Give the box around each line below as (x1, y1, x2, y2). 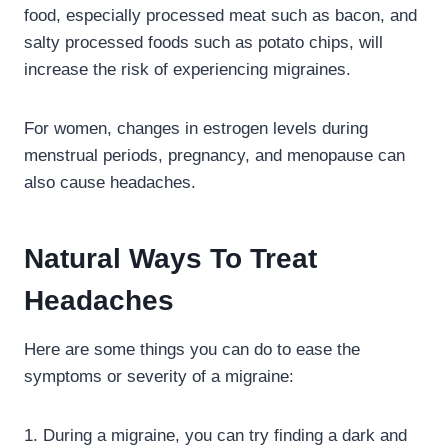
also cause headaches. (24, 172, 196, 192)
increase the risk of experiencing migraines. (24, 59, 351, 79)
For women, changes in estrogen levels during (24, 118, 368, 138)
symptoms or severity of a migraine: (24, 366, 294, 386)
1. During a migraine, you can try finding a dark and (24, 425, 407, 445)
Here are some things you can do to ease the (24, 339, 360, 359)
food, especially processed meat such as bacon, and (24, 5, 417, 25)
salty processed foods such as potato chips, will (24, 32, 383, 52)
